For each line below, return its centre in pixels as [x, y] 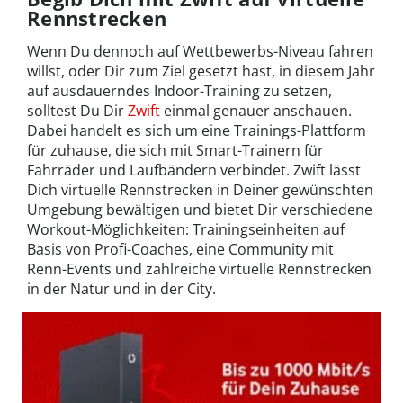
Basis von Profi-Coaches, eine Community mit [180, 249]
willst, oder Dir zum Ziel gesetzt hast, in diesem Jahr [201, 71]
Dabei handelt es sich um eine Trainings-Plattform [197, 130]
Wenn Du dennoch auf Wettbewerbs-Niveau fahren [200, 51]
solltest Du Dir [77, 110]
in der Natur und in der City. [121, 288]
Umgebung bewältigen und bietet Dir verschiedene [200, 209]
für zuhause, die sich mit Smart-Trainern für [175, 150]
